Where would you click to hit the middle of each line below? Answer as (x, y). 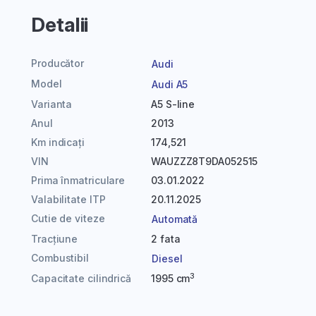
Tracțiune (55, 239)
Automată (175, 219)
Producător (57, 63)
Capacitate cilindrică (81, 278)
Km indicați (58, 142)
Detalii (60, 25)
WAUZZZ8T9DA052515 (205, 161)
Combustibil (60, 258)
